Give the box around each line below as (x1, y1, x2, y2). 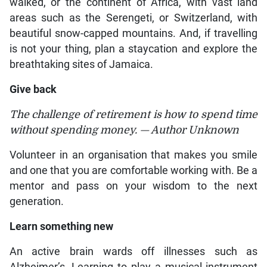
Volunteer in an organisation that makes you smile (9, 149, 258, 162)
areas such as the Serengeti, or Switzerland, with (9, 12, 258, 24)
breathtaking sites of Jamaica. (9, 58, 153, 71)
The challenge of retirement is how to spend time (9, 108, 258, 121)
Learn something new (9, 221, 113, 233)
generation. (9, 195, 64, 208)
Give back (9, 83, 57, 96)
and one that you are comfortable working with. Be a (9, 164, 258, 177)
